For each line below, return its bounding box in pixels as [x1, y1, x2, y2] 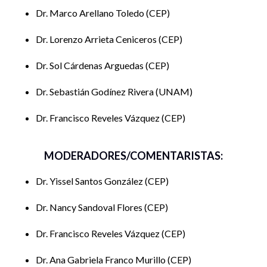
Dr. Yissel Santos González [36, 175, 145, 187]
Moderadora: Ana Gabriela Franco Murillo [12, 24, 185, 36]
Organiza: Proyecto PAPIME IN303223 [12, 35, 175, 47]
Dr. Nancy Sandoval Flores [36, 201, 144, 213]
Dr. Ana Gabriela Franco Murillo [36, 254, 167, 266]
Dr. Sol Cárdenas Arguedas [36, 60, 145, 72]
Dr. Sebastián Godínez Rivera [36, 86, 156, 98]
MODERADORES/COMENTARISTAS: [44, 149, 223, 163]
